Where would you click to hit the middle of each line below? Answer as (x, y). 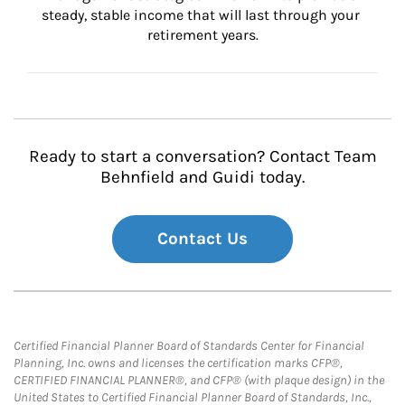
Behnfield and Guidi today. (202, 177)
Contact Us (202, 239)
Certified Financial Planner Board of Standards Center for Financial (189, 346)
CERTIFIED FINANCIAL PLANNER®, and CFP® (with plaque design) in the (199, 380)
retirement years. (202, 35)
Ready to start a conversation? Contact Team (202, 156)
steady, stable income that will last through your (202, 15)
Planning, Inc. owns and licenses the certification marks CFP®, (178, 363)
